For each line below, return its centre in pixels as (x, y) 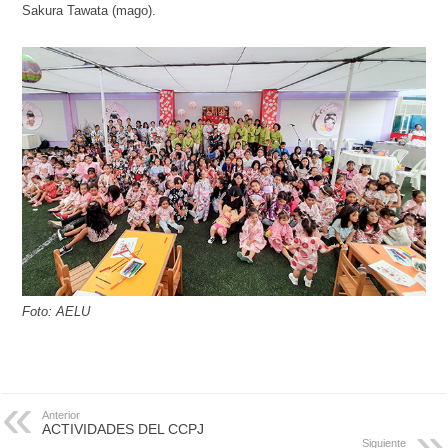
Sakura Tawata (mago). (89, 11)
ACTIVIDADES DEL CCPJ (123, 428)
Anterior (61, 414)
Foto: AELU (56, 311)
